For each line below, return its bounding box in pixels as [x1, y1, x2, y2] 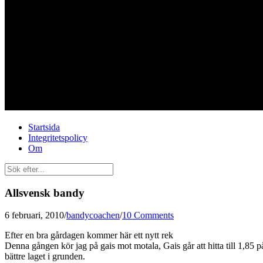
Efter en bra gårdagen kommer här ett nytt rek [5, 230, 173, 241]
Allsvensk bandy [5, 186, 85, 199]
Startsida [28, 122, 60, 132]
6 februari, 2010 [5, 210, 64, 221]
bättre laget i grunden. [5, 251, 85, 262]
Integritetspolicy [28, 132, 87, 143]
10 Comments [122, 210, 174, 221]
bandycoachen [66, 210, 120, 221]
